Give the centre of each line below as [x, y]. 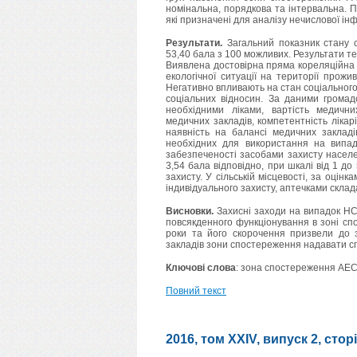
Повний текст [196, 291]
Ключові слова [201, 268]
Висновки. [190, 212]
